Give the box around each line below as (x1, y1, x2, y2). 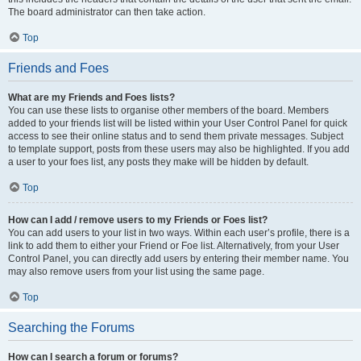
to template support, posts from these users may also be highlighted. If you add (8, 143, 350, 155)
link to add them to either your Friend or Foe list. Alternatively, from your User (8, 240, 339, 251)
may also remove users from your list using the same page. (8, 266, 264, 277)
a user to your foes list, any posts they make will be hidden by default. (8, 156, 309, 168)
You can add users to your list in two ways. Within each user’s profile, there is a (8, 227, 350, 239)
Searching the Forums (8, 321, 135, 334)
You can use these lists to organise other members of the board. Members (8, 105, 329, 116)
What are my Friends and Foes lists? (8, 92, 175, 103)
